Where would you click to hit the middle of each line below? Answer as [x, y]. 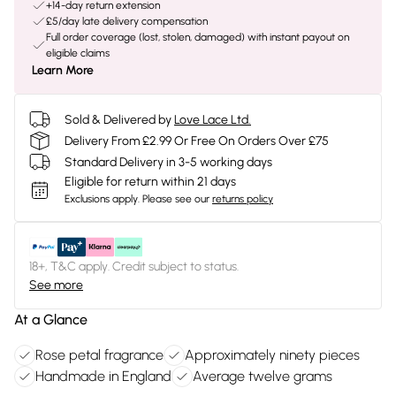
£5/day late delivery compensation [127, 21]
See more [56, 285]
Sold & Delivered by [118, 119]
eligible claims [78, 53]
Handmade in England [103, 376]
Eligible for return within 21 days [150, 182]
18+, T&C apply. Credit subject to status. [134, 267]
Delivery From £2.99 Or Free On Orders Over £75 [197, 141]
